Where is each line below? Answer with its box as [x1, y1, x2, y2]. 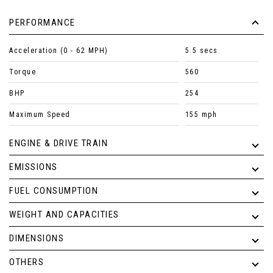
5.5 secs [185, 46, 218, 55]
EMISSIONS [9, 161, 58, 173]
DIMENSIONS [9, 233, 64, 244]
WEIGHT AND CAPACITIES [9, 209, 119, 221]
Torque [9, 68, 36, 77]
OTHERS [9, 257, 44, 268]
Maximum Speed [9, 110, 71, 119]
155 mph [185, 110, 218, 119]
